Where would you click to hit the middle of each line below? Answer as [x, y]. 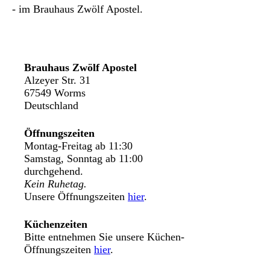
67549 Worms [55, 93]
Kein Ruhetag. [55, 184]
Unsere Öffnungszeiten [76, 196]
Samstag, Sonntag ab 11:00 [83, 158]
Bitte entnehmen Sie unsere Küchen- [104, 237]
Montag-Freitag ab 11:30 [78, 146]
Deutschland [51, 105]
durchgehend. [55, 171]
